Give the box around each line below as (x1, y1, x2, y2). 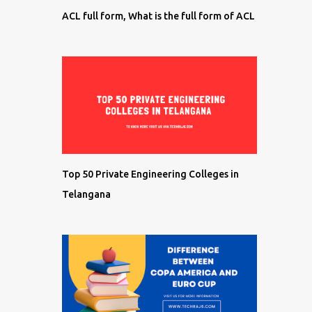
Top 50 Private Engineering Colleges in (61, 169, 239, 180)
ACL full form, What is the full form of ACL (61, 10, 255, 22)
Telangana (61, 189, 111, 200)
